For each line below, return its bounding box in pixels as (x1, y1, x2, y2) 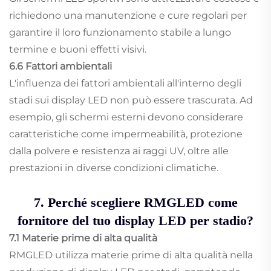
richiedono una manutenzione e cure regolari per (9, 10, 247, 22)
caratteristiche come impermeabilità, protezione (9, 128, 243, 140)
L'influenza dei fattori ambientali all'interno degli (9, 77, 241, 90)
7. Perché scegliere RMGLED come (33, 195, 238, 211)
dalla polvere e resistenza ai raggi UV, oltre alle (9, 145, 229, 157)
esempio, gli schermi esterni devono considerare (9, 111, 243, 123)
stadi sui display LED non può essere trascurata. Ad (9, 94, 253, 106)
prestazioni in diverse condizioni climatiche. (9, 162, 218, 174)
